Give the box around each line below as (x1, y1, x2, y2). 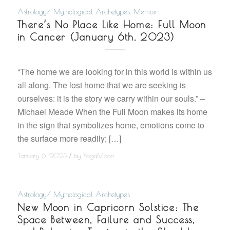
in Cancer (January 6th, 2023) (17, 31, 175, 43)
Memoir (133, 7, 158, 16)
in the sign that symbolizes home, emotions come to (17, 119, 204, 131)
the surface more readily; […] (17, 132, 121, 145)
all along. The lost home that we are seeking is (17, 79, 186, 91)
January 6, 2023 (17, 151, 67, 160)
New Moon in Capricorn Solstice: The (17, 201, 199, 213)
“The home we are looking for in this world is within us (17, 66, 212, 78)
